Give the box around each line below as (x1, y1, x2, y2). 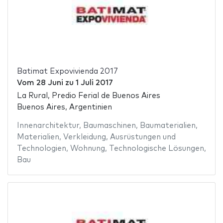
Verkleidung (63, 133, 106, 141)
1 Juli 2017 (75, 79, 113, 87)
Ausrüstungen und (110, 133, 176, 141)
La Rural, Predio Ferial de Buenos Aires (16, 92, 160, 100)
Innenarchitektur (16, 122, 79, 130)
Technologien (16, 145, 66, 153)
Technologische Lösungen (109, 145, 204, 153)
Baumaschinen (83, 122, 136, 130)
